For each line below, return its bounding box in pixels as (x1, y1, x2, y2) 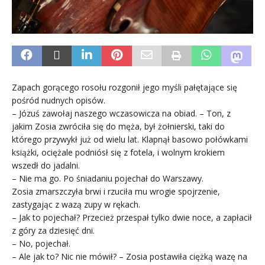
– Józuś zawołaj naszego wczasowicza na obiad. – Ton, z (12, 107, 231, 119)
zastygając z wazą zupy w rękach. (12, 198, 140, 210)
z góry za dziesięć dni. (12, 224, 95, 236)
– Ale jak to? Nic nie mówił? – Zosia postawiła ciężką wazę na (12, 250, 247, 262)
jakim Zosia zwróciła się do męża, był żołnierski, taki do (12, 120, 225, 132)
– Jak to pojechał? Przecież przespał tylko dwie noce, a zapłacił (12, 211, 252, 223)
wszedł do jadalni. (12, 159, 80, 171)
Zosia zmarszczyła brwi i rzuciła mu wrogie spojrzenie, (12, 185, 220, 197)
